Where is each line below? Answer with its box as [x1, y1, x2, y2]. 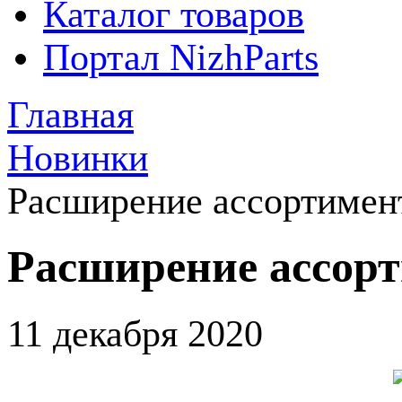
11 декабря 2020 [7, 312, 263, 354]
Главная [7, 94, 134, 135]
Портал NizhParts [43, 37, 319, 78]
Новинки [7, 137, 148, 179]
